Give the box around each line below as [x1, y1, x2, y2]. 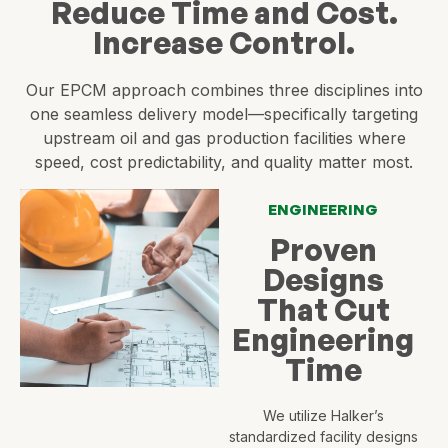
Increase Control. [93, 24, 355, 62]
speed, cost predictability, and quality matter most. [35, 152, 413, 173]
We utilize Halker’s [262, 406, 384, 424]
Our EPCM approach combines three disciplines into [25, 80, 423, 101]
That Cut [256, 290, 390, 328]
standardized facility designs [228, 427, 418, 445]
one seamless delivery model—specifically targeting [30, 104, 418, 125]
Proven [269, 230, 377, 268]
